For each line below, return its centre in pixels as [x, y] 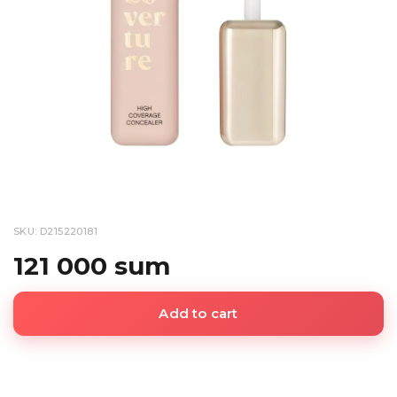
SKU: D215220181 [55, 231]
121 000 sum [92, 266]
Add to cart [198, 313]
